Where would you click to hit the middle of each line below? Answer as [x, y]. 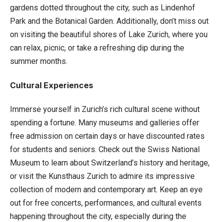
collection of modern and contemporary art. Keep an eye [106, 189]
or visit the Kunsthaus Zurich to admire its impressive [102, 176]
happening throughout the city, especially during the [98, 216]
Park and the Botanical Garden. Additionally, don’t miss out [109, 21]
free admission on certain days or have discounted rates [107, 136]
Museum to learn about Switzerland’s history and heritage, [110, 163]
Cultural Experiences [52, 85]
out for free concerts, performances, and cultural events [106, 203]
